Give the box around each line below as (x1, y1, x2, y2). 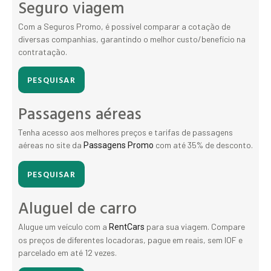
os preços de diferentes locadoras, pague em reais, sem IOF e (18, 234, 243, 245)
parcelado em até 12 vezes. (18, 247, 117, 258)
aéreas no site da (18, 140, 83, 151)
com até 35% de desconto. (154, 140, 253, 151)
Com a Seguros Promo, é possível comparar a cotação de (18, 21, 230, 32)
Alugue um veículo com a (18, 221, 107, 232)
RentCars (107, 221, 145, 232)
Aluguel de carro (18, 195, 137, 220)
